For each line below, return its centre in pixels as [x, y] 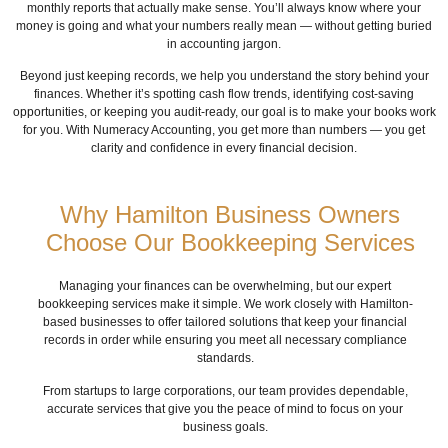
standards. [225, 358]
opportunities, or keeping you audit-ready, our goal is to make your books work [224, 112]
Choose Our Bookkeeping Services [230, 243]
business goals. [225, 426]
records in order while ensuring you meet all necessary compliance [225, 340]
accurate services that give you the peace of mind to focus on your [225, 408]
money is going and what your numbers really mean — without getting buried [224, 25]
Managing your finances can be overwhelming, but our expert [225, 286]
